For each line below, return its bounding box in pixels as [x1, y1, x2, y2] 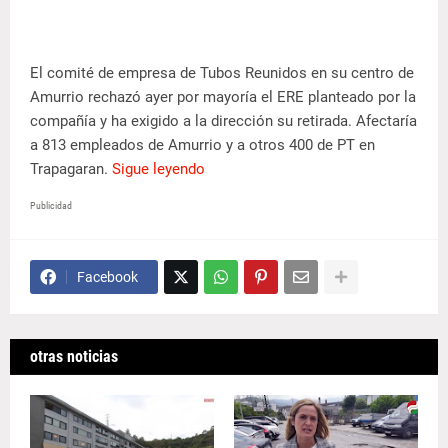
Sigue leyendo [112, 160, 205, 178]
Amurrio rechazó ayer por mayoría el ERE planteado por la [30, 88, 416, 106]
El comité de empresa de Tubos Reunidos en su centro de [30, 64, 414, 82]
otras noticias [30, 347, 118, 366]
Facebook [77, 269, 138, 285]
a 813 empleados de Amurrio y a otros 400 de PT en [30, 136, 375, 154]
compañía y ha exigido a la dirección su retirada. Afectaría [30, 112, 417, 130]
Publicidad [30, 200, 72, 211]
